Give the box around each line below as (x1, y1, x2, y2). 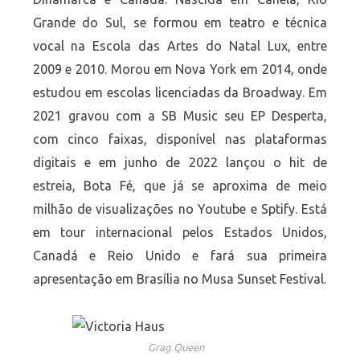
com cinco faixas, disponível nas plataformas (32, 131, 328, 146)
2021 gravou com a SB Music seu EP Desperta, (32, 108, 328, 123)
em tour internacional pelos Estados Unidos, (32, 224, 328, 239)
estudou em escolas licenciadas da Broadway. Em (32, 84, 328, 100)
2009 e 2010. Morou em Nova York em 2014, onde (32, 61, 328, 76)
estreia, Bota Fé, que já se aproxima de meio (32, 178, 328, 193)
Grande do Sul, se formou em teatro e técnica (32, 14, 328, 30)
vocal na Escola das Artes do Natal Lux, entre (32, 38, 328, 53)
